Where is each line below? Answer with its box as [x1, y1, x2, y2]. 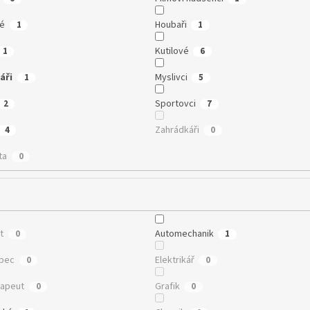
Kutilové [155, 44, 189, 58]
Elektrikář [155, 253, 194, 268]
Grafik [155, 280, 180, 294]
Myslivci [155, 70, 188, 84]
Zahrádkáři [155, 122, 199, 137]
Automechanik [155, 227, 214, 241]
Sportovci [155, 96, 196, 111]
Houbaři [155, 17, 187, 32]
